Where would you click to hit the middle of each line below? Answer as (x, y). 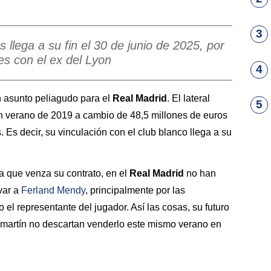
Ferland (38, 191)
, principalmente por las (135, 191)
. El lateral (188, 98)
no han (201, 174)
